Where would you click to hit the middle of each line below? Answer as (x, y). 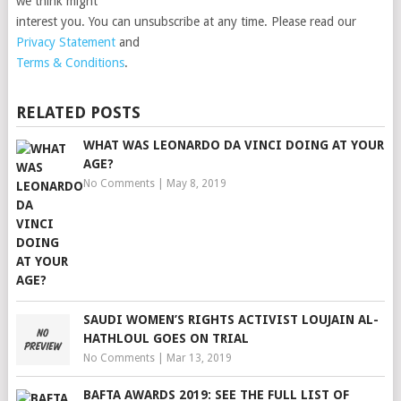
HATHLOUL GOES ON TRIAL (166, 338)
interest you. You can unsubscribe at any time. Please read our (186, 21)
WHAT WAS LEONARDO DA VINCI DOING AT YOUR (233, 145)
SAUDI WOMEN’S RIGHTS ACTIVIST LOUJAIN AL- (230, 320)
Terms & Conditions (70, 63)
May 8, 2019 (196, 183)
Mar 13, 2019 (199, 358)
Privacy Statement (65, 42)
